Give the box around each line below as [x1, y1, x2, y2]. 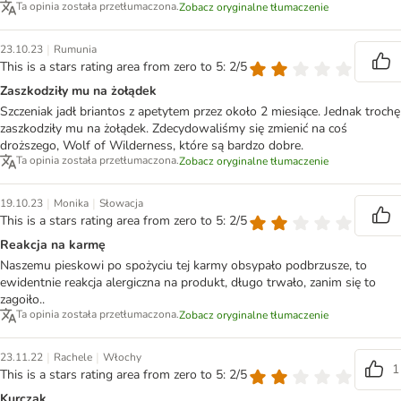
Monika [54, 196, 89, 211]
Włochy [103, 350, 141, 365]
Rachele [54, 350, 92, 365]
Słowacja [99, 196, 143, 211]
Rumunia [54, 42, 97, 57]
